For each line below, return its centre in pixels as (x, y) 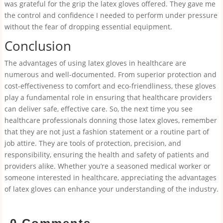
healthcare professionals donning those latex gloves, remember (111, 120)
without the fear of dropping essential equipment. (88, 27)
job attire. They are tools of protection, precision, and (93, 143)
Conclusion (38, 46)
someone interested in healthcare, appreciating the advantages (110, 177)
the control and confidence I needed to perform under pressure (111, 15)
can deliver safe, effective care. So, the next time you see (98, 109)
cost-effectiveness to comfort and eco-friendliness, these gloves (110, 86)
